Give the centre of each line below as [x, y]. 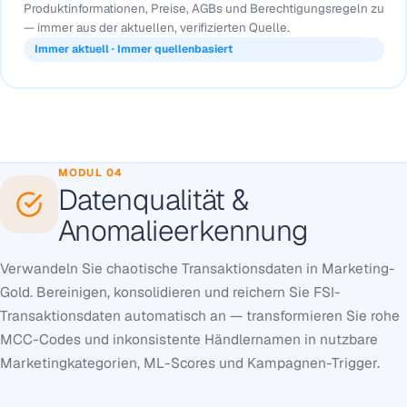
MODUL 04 [91, 172]
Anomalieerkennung [183, 230]
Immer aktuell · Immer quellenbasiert [133, 50]
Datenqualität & [154, 199]
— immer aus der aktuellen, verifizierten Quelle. [156, 28]
